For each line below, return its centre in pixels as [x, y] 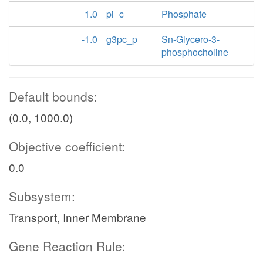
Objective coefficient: [67, 146]
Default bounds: [53, 96]
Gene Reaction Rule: [67, 246]
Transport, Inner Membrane [77, 217]
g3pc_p [122, 39]
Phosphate [184, 14]
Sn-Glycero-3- [191, 39]
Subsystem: [42, 196]
